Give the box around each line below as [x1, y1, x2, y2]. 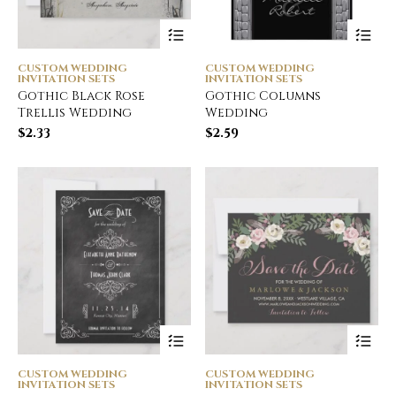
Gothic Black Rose [18, 88, 145, 105]
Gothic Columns [205, 88, 322, 105]
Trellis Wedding [18, 104, 132, 122]
